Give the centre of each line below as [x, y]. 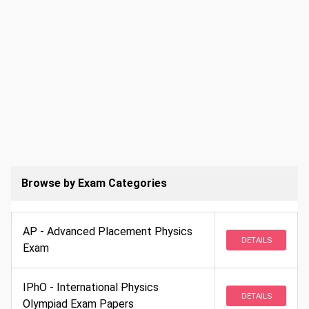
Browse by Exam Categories [94, 183]
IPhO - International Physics [91, 287]
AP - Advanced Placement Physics [108, 231]
